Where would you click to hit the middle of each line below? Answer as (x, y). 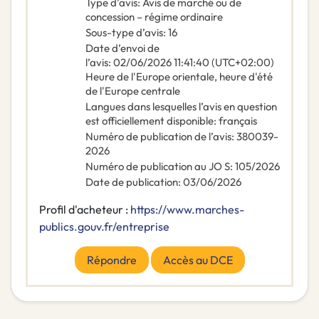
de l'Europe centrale (133, 91)
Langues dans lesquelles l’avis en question (181, 107)
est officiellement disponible (150, 121)
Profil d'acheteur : (85, 210)
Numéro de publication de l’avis (158, 137)
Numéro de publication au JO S (158, 167)
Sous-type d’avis (124, 33)
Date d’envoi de (122, 48)
